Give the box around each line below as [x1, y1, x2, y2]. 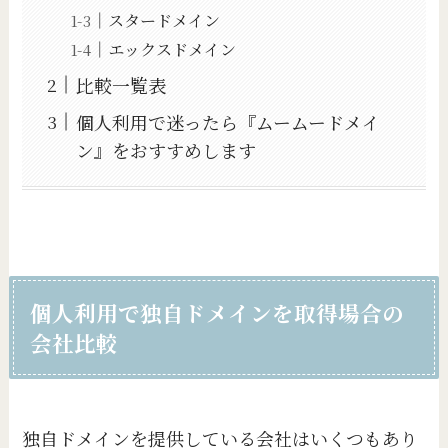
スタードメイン [108, 7, 221, 32]
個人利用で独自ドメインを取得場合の [30, 296, 405, 328]
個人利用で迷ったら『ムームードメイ [76, 108, 381, 135]
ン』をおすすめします [76, 136, 257, 163]
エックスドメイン [108, 36, 237, 61]
